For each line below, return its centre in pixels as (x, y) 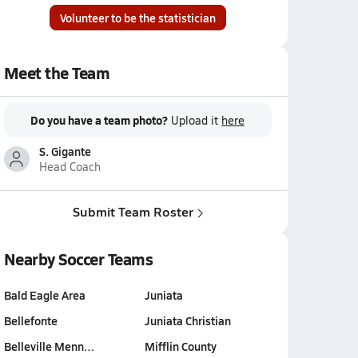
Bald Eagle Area (44, 295)
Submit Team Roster (133, 211)
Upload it (196, 120)
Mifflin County (181, 346)
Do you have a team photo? (99, 120)
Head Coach (70, 167)
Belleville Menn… (49, 346)
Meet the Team (57, 73)
